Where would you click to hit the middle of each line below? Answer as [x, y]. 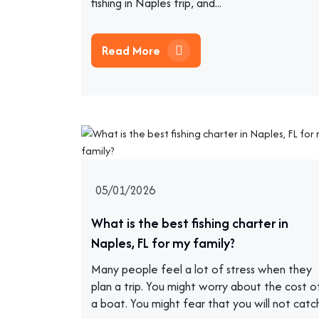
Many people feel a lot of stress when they [202, 269]
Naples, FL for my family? [163, 243]
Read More [132, 50]
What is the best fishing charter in [190, 223]
